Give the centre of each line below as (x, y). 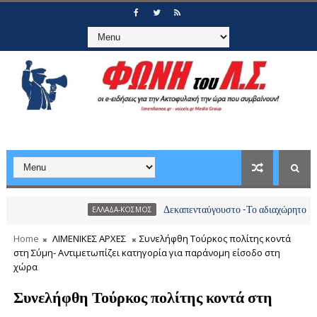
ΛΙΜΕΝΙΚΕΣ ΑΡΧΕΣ (89, 238)
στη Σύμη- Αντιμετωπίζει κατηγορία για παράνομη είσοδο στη (146, 252)
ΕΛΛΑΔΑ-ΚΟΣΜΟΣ (86, 209)
